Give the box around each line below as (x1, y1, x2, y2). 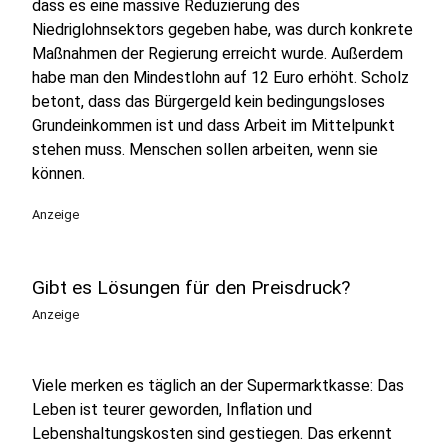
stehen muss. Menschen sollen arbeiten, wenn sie (32, 140, 378, 159)
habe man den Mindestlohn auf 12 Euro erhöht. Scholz (32, 68, 409, 87)
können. (32, 164, 85, 183)
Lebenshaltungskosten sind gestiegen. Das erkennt (32, 424, 392, 443)
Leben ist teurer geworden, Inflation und (32, 400, 312, 419)
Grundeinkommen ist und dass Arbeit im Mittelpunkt (32, 116, 395, 135)
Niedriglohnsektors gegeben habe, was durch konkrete (32, 20, 413, 39)
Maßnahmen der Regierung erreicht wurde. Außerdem (32, 44, 403, 63)
